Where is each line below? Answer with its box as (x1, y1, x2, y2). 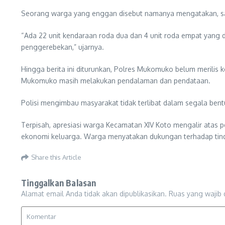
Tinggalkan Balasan (21, 177, 96, 188)
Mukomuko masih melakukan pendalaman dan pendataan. (21, 76, 210, 85)
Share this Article (31, 153, 81, 161)
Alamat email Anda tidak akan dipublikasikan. (21, 189, 167, 198)
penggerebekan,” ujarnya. (21, 42, 104, 51)
